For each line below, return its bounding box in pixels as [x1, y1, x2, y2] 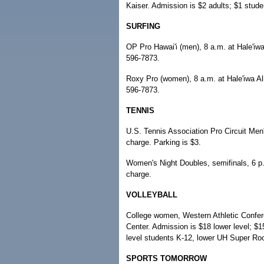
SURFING [126, 22, 160, 31]
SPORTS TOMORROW [126, 254, 207, 263]
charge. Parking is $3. [126, 138, 201, 147]
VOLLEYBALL [126, 190, 177, 199]
